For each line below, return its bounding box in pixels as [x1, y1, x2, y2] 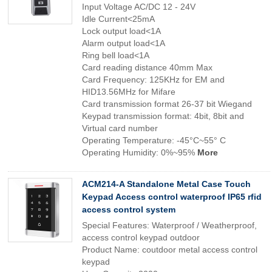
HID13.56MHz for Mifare [82, 87, 175, 97]
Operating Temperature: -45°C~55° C [82, 135, 226, 145]
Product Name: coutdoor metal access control [82, 245, 257, 254]
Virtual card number [82, 123, 158, 133]
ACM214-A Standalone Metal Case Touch [82, 179, 251, 189]
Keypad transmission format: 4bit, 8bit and [82, 111, 244, 121]
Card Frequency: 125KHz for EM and [82, 75, 225, 84]
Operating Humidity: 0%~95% [82, 148, 197, 157]
